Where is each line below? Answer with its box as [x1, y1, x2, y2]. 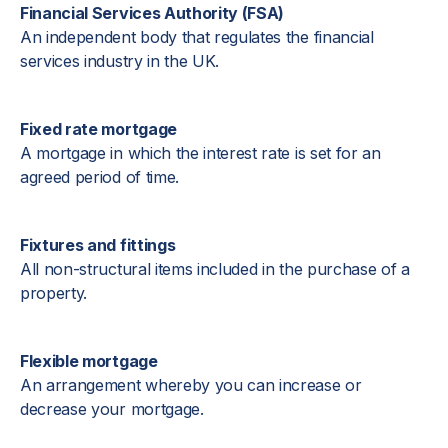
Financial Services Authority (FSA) [20, 3, 285, 23]
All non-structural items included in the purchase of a [20, 259, 410, 279]
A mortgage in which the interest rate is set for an [20, 143, 381, 163]
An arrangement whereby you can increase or [20, 375, 362, 395]
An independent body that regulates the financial [20, 27, 374, 47]
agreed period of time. [20, 167, 179, 187]
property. [20, 283, 88, 303]
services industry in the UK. [20, 51, 220, 71]
